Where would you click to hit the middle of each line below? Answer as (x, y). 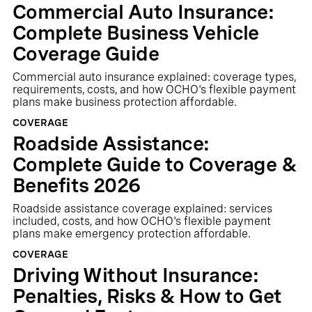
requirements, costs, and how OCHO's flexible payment (154, 89)
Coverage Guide (86, 54)
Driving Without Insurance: (135, 275)
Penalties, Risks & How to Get (147, 296)
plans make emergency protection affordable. (131, 234)
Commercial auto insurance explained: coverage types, (154, 77)
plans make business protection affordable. (124, 102)
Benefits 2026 (76, 185)
